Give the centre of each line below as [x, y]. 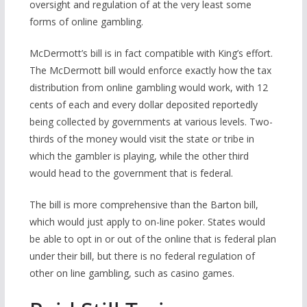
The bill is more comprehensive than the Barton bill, [144, 205]
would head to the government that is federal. [131, 173]
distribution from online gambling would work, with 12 [148, 88]
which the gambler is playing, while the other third [139, 156]
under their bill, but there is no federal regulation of [142, 256]
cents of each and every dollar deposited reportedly [143, 105]
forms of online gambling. [86, 22]
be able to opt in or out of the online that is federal [142, 239]
